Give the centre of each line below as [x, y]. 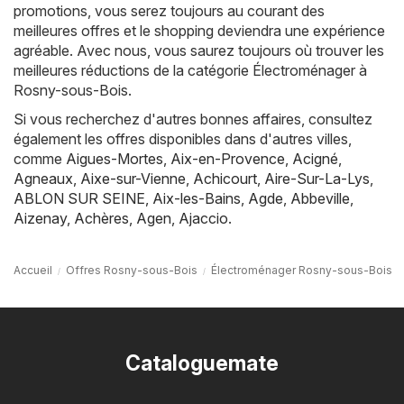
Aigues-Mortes [115, 158]
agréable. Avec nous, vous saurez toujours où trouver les [199, 50]
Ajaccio [203, 218]
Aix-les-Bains [197, 198]
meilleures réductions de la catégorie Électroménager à [190, 70]
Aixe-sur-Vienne [133, 178]
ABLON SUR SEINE [79, 198]
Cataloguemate [202, 363]
